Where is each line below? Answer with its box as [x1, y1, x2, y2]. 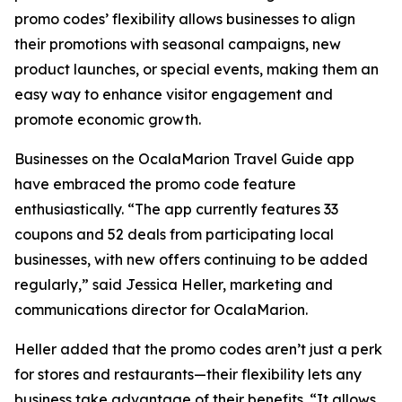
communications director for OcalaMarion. [14, 301, 308, 319]
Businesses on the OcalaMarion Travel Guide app [14, 150, 354, 169]
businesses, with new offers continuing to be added [14, 250, 368, 269]
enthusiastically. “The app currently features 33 [14, 200, 338, 219]
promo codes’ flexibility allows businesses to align [14, 10, 355, 29]
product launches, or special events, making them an [14, 60, 379, 79]
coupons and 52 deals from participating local [14, 225, 334, 244]
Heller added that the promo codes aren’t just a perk [14, 340, 382, 359]
